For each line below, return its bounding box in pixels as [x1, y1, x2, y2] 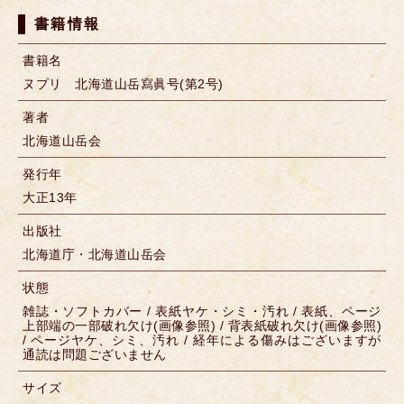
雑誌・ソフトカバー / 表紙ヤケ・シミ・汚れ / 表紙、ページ [23, 304, 381, 319]
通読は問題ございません [23, 347, 167, 363]
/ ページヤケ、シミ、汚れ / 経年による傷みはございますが [23, 333, 381, 348]
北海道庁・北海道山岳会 [23, 247, 167, 262]
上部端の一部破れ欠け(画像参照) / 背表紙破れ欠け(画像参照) [23, 318, 381, 334]
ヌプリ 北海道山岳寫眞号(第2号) [23, 77, 224, 92]
